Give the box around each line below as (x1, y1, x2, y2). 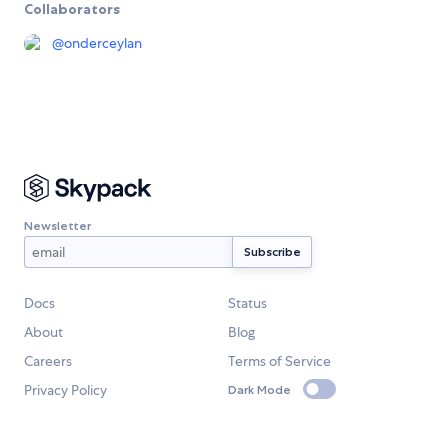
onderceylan (64, 34, 142, 53)
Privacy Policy (24, 381, 107, 400)
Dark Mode (228, 381, 291, 397)
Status (228, 294, 267, 313)
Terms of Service (228, 352, 331, 371)
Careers (24, 352, 72, 371)
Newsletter (24, 217, 91, 233)
